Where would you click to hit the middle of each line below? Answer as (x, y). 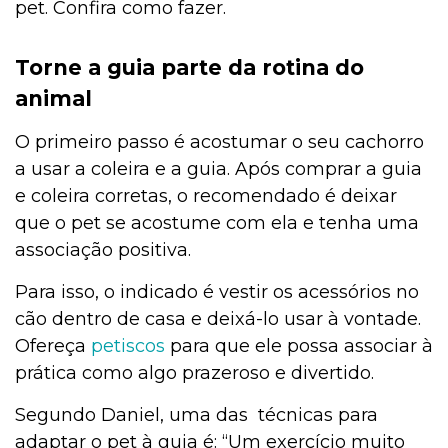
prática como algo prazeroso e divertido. (194, 373)
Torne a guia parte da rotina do (189, 68)
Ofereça (53, 346)
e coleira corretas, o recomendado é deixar (206, 196)
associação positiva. (103, 250)
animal (53, 99)
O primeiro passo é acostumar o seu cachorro (219, 142)
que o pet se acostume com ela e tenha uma (217, 223)
